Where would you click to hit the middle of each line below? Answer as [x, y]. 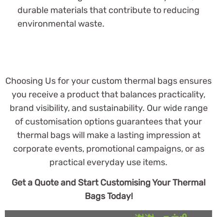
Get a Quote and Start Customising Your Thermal [108, 183]
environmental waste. [61, 24]
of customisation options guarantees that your [108, 122]
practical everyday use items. [108, 163]
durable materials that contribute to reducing [108, 10]
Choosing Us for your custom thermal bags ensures [108, 81]
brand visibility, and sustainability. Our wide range [108, 108]
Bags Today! [108, 196]
